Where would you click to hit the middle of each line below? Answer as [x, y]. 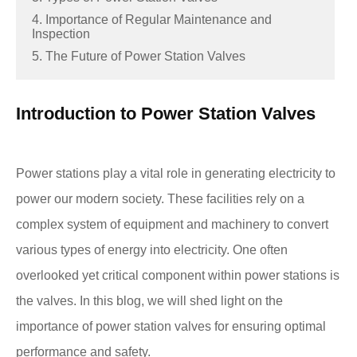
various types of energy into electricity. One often [152, 249]
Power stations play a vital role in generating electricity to [176, 173]
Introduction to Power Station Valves [166, 113]
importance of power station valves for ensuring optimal [171, 326]
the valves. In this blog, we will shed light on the [149, 300]
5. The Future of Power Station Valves [139, 56]
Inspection [61, 33]
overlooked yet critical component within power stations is [178, 275]
